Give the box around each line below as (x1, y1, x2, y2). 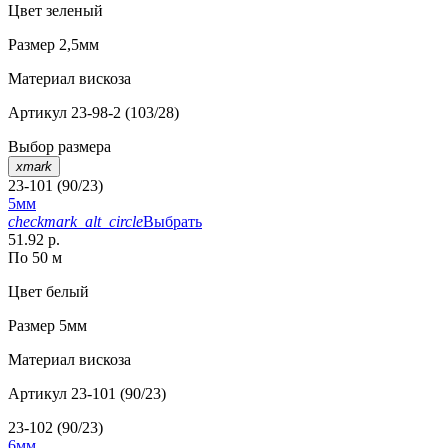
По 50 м (8, 249, 62, 267)
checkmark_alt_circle (8, 213, 143, 231)
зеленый (42, 2, 103, 20)
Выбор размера (8, 138, 111, 156)
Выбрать (143, 213, 202, 231)
